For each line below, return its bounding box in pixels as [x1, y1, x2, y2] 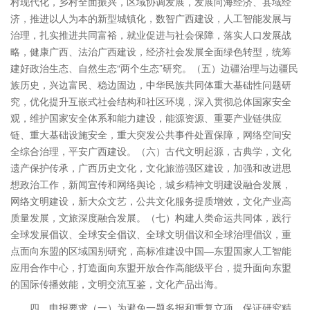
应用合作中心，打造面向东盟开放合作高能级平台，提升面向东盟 [10, 260, 291, 274]
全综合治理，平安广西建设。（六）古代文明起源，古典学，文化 [10, 144, 291, 158]
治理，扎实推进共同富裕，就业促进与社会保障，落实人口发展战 [10, 28, 291, 42]
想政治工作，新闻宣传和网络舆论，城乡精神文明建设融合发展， [10, 177, 291, 191]
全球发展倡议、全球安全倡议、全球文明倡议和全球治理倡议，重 [10, 227, 291, 241]
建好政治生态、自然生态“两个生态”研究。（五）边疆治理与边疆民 [10, 61, 298, 75]
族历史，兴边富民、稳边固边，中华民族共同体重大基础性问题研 [10, 77, 291, 91]
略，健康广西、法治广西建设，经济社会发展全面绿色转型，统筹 [10, 44, 291, 58]
